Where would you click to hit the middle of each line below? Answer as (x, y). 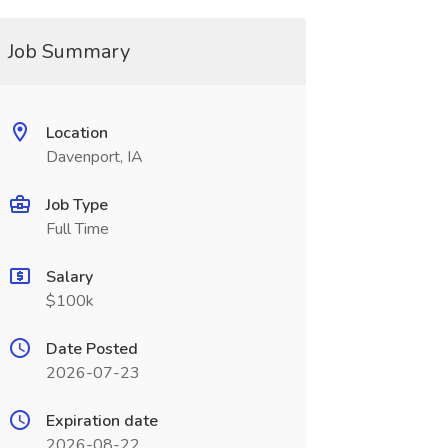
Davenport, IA (94, 157)
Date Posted (91, 349)
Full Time (77, 229)
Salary (69, 277)
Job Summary (68, 51)
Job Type (76, 205)
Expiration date (101, 421)
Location (76, 133)
